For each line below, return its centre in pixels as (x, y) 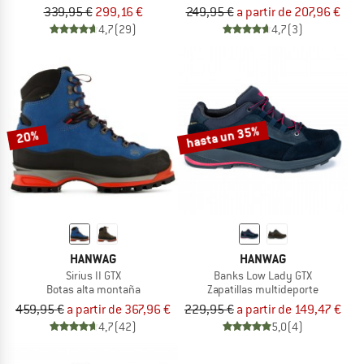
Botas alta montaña (93, 290)
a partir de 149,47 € (289, 310)
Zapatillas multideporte (263, 290)
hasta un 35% (223, 137)
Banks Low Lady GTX (263, 276)
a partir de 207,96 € (288, 13)
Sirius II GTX (93, 276)
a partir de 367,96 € (119, 310)
